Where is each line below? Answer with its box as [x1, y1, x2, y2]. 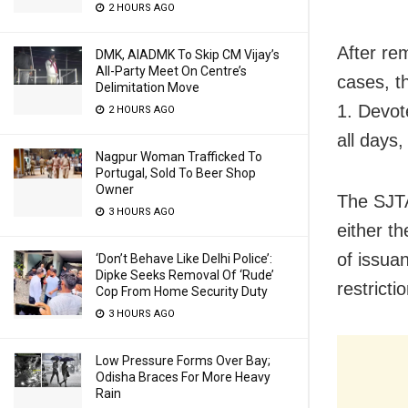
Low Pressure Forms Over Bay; [96, 353, 270, 368]
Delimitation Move [96, 80, 199, 95]
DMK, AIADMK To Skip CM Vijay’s [96, 47, 280, 62]
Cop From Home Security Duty [96, 284, 268, 299]
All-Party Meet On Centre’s [96, 64, 247, 78]
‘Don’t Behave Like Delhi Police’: [96, 251, 272, 266]
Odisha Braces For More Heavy [96, 370, 270, 384]
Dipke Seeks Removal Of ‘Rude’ [96, 268, 274, 282]
